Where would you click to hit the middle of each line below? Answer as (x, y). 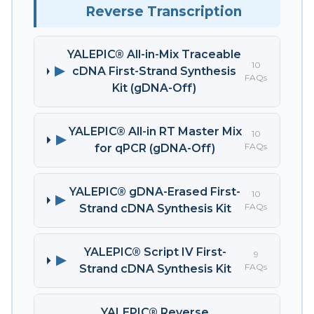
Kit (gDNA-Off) (155, 88)
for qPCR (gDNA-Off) (155, 148)
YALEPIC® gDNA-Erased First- (155, 191)
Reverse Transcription (164, 11)
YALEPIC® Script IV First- (155, 252)
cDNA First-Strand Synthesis (155, 71)
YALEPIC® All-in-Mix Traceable (155, 54)
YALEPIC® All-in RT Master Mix (155, 131)
